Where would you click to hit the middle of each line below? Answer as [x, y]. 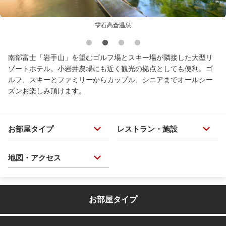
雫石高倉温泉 [113, 25]
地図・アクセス [35, 157]
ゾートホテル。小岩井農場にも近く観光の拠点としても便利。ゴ [110, 69]
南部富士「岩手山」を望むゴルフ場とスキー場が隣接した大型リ [110, 58]
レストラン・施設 [147, 129]
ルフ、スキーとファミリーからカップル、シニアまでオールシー [110, 80]
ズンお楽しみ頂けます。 [47, 91]
